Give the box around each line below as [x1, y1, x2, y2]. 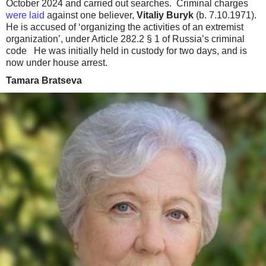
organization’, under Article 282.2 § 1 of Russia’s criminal [6, 34, 245, 45]
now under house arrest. [6, 58, 107, 68]
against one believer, [45, 10, 137, 21]
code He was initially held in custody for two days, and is [6, 46, 247, 56]
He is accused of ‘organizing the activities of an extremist [6, 22, 243, 33]
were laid [6, 10, 45, 21]
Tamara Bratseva [6, 75, 82, 86]
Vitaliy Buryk [137, 10, 194, 21]
